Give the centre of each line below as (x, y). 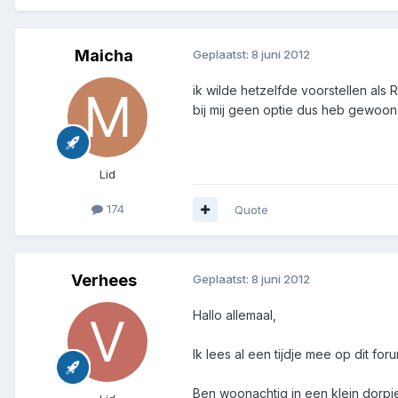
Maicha (104, 55)
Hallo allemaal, (235, 314)
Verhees (104, 280)
